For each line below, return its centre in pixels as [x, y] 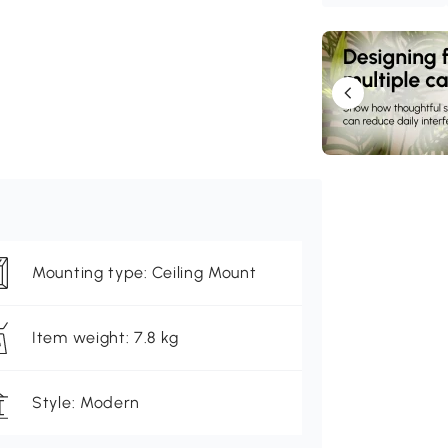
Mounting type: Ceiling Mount [144, 273]
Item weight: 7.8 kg [105, 338]
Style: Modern [86, 403]
